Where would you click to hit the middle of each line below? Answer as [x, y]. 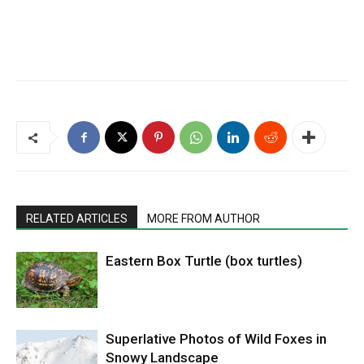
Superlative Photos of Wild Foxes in [216, 339]
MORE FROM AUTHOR [204, 219]
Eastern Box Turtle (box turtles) [204, 261]
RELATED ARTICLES [77, 219]
